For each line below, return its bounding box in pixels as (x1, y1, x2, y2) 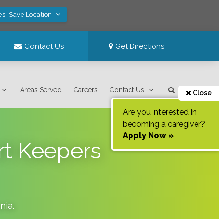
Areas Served (20, 86, 62, 94)
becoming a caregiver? (123, 119, 205, 129)
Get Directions (113, 42, 165, 51)
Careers (73, 86, 98, 94)
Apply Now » (123, 131, 174, 140)
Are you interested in (123, 108, 197, 117)
